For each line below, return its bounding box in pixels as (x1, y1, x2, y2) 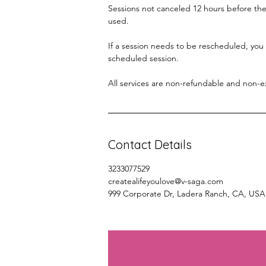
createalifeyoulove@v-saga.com (108, 175, 223, 186)
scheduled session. (108, 52, 179, 64)
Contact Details (108, 137, 192, 152)
